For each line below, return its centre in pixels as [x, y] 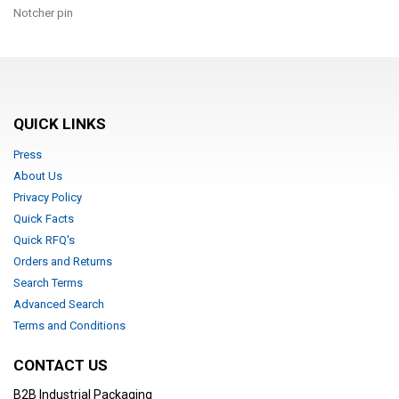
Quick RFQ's [44, 240]
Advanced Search [59, 305]
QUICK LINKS [60, 124]
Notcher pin [43, 13]
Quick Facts [44, 219]
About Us [38, 176]
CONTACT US [61, 366]
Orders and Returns [63, 262]
